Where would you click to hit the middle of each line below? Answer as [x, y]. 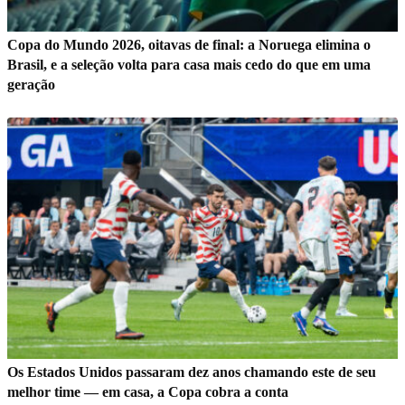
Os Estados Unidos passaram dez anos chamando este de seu [192, 372]
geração [31, 84]
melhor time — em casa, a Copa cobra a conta [148, 391]
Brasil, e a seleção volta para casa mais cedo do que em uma [189, 64]
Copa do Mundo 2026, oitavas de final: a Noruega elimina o [189, 44]
